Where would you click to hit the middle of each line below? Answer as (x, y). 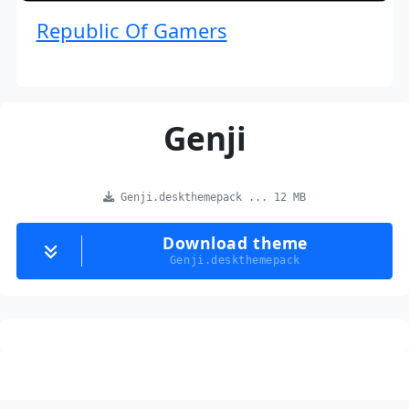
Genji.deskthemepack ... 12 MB (210, 198)
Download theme (235, 243)
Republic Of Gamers (131, 31)
